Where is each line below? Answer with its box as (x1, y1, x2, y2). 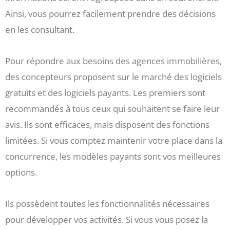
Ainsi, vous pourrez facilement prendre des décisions (5, 8, 216, 20)
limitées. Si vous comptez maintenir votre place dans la (5, 134, 222, 146)
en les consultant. (5, 24, 74, 36)
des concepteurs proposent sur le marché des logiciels (5, 70, 222, 83)
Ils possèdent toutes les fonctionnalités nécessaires (5, 197, 209, 209)
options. (5, 166, 37, 178)
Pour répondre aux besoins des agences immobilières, (5, 54, 222, 67)
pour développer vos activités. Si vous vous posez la (5, 213, 208, 225)
